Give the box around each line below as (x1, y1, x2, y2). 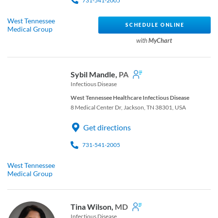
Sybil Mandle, (71, 70, 119, 79)
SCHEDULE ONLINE (125, 21, 184, 28)
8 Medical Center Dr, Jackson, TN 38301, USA (71, 104, 186, 111)
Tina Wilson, (71, 202, 115, 212)
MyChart (148, 36, 173, 45)
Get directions (83, 123, 131, 132)
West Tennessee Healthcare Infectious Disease (71, 94, 189, 102)
